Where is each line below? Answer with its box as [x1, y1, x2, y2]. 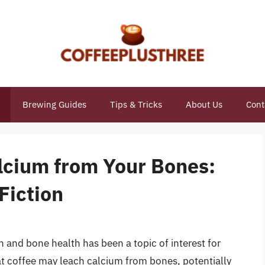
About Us [185, 99, 222, 110]
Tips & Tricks [109, 99, 162, 110]
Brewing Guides [22, 99, 86, 110]
